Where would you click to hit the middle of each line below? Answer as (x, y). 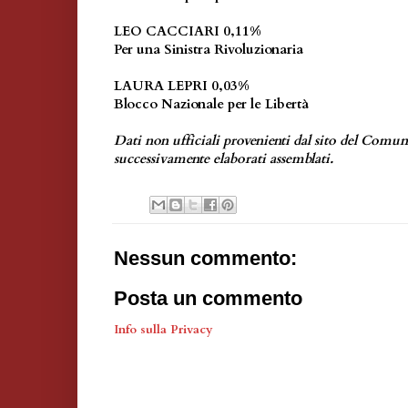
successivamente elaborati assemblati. (224, 159)
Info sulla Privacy (163, 329)
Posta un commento (208, 298)
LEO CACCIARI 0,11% (188, 31)
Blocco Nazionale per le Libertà (211, 104)
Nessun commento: (205, 258)
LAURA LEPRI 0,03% (182, 86)
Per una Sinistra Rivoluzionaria (209, 50)
